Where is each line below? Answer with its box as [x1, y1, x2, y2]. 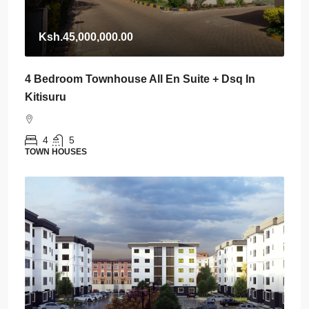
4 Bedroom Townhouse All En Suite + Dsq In [25, 73, 255, 85]
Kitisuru [25, 91, 66, 103]
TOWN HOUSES [25, 147, 87, 157]
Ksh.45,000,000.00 [39, 31, 133, 43]
